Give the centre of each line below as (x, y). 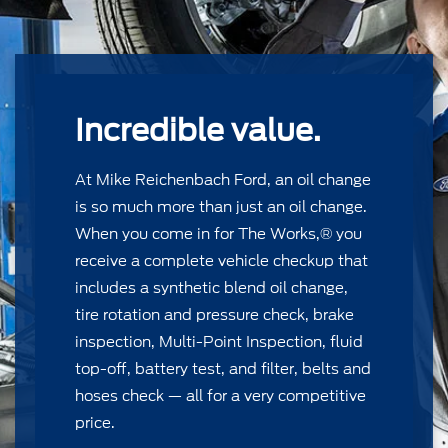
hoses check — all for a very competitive (220, 395)
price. (95, 422)
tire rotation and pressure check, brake (214, 314)
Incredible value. (198, 129)
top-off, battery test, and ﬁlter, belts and (223, 368)
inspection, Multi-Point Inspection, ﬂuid (219, 341)
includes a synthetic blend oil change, (211, 287)
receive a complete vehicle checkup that (221, 260)
